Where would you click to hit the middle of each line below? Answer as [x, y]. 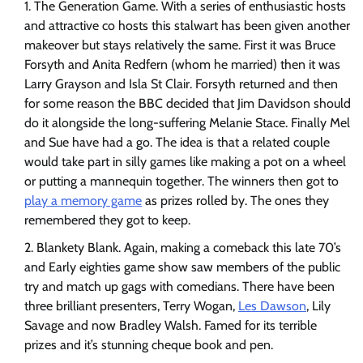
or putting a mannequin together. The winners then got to [181, 181]
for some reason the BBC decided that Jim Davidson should [188, 104]
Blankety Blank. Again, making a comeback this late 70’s [189, 248]
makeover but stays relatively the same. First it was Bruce [180, 45]
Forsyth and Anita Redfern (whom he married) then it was [182, 65]
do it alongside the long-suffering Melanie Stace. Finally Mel [187, 123]
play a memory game [83, 201]
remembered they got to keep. [107, 220]
